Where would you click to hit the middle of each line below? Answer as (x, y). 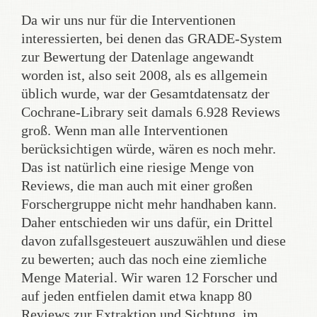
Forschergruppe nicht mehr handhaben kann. (149, 204)
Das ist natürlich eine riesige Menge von (138, 167)
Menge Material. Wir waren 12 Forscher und (149, 277)
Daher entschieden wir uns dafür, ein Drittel (147, 222)
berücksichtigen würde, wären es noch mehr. (149, 149)
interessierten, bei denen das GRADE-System (152, 38)
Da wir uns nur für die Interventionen (128, 20)
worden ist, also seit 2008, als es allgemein (144, 75)
